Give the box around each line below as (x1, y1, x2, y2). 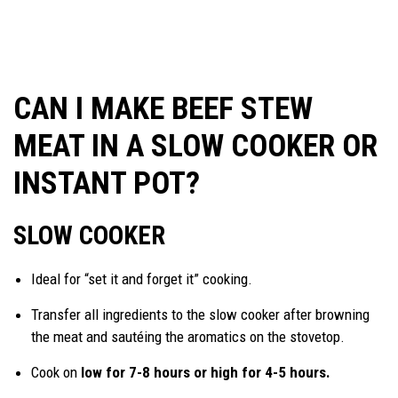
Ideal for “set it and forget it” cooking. (31, 270, 256, 289)
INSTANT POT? (13, 165, 207, 203)
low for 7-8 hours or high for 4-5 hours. (77, 363, 334, 382)
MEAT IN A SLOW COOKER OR (13, 128, 378, 165)
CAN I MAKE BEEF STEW (13, 91, 313, 128)
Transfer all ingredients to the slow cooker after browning (31, 306, 370, 324)
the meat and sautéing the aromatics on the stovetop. (31, 328, 348, 346)
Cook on (31, 363, 77, 382)
